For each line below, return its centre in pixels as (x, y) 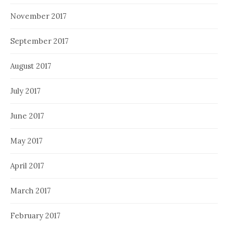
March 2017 (31, 190)
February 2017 (35, 215)
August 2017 (31, 66)
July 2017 (25, 91)
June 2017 (27, 116)
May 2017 (26, 140)
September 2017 (39, 41)
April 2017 (27, 165)
